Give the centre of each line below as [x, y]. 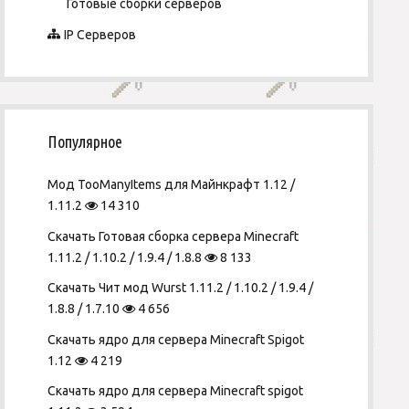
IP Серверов [100, 34]
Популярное [85, 142]
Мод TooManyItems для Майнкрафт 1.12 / [172, 184]
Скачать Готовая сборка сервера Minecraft [173, 236]
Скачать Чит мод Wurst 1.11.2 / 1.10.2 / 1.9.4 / [181, 288]
